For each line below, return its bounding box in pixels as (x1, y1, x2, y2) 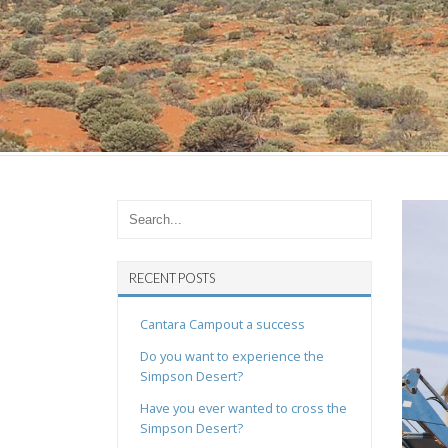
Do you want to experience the (140, 347, 324, 365)
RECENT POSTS (129, 270, 215, 286)
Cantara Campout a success (140, 315, 305, 333)
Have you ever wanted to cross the (140, 399, 347, 417)
